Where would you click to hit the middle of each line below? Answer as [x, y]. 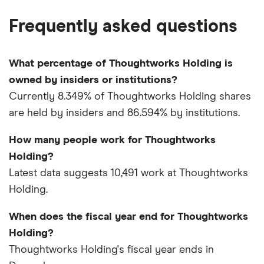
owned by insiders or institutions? [93, 80]
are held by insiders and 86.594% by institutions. [124, 113]
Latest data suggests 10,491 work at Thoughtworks [128, 174]
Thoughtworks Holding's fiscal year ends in [111, 250]
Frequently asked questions [123, 27]
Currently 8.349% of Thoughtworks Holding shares [130, 97]
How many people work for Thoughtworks [112, 141]
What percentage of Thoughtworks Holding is [121, 64]
